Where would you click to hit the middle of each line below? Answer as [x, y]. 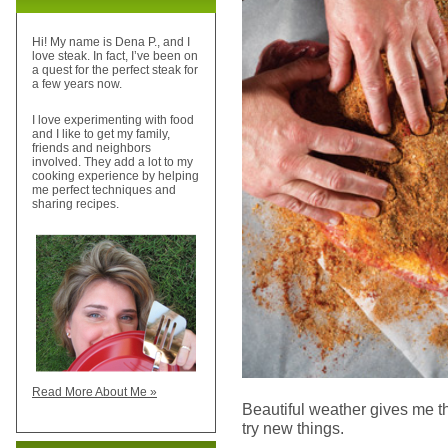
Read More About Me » [94, 392]
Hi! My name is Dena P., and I [111, 42]
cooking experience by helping [115, 176]
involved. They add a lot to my [112, 162]
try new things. [293, 428]
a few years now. [77, 84]
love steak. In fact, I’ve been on [115, 56]
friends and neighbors [91, 148]
